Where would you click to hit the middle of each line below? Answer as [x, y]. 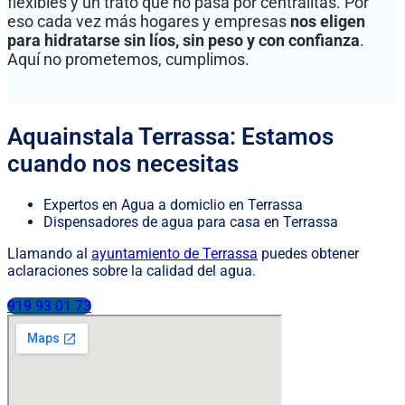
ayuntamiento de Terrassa [174, 254]
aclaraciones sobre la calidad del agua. [132, 271]
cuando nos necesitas [123, 163]
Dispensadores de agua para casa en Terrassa [191, 222]
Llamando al [49, 254]
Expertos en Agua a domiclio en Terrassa [173, 205]
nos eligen [328, 21]
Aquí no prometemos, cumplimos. [128, 59]
